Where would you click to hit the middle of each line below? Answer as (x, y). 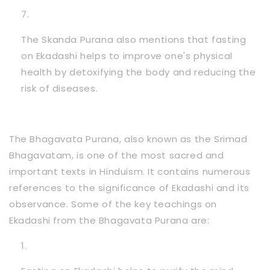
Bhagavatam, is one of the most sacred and (117, 155)
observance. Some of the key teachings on (113, 204)
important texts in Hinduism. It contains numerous (130, 171)
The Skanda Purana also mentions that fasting (134, 39)
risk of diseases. (60, 88)
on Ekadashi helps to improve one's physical (127, 55)
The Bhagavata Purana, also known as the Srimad (128, 139)
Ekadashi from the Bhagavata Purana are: (109, 220)
